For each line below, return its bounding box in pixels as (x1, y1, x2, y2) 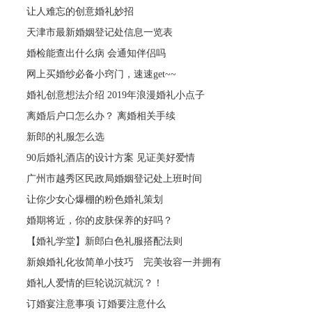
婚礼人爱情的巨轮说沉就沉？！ (26, 277, 164, 288)
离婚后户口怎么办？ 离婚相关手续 (26, 110, 176, 121)
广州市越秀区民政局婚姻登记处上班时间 (26, 173, 203, 184)
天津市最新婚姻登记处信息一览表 (26, 26, 173, 38)
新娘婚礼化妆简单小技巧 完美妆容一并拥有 (26, 256, 222, 267)
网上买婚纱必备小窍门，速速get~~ (26, 68, 177, 79)
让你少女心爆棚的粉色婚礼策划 (26, 194, 164, 205)
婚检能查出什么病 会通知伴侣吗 (26, 47, 166, 58)
